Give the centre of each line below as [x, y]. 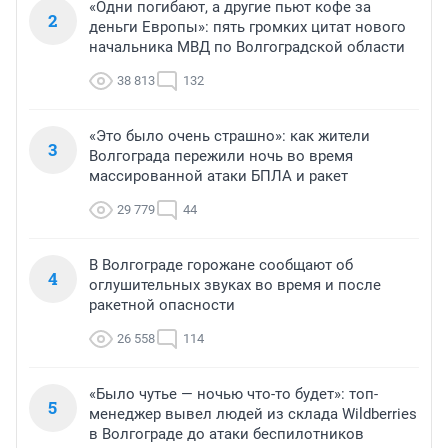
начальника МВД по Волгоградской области [247, 47]
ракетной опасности [162, 305]
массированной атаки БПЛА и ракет [218, 176]
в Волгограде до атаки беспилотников [226, 434]
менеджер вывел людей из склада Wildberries [253, 414]
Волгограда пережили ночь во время [221, 156]
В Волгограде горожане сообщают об [221, 265]
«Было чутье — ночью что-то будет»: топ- [233, 394]
